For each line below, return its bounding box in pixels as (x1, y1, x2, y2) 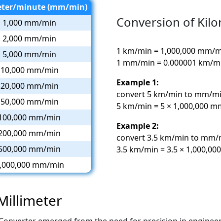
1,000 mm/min (2, 17, 56, 28)
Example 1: (116, 77, 159, 88)
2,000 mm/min (2, 33, 56, 44)
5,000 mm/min (2, 48, 56, 60)
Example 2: (116, 120, 159, 132)
